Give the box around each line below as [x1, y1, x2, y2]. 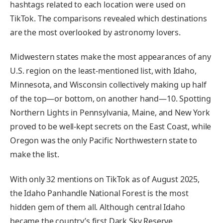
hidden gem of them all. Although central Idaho [10, 202, 185, 213]
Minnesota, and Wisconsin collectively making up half [10, 79, 207, 91]
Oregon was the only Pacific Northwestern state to [10, 135, 198, 146]
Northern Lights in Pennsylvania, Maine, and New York [10, 107, 210, 118]
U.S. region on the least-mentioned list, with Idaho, [10, 65, 197, 77]
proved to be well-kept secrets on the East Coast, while [10, 121, 212, 132]
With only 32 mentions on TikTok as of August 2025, [10, 174, 200, 185]
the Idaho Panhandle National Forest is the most [10, 188, 189, 199]
